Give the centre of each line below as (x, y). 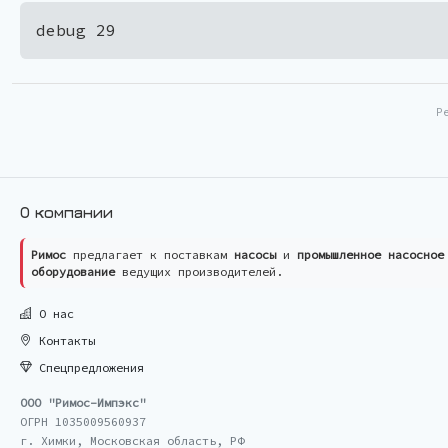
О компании (66, 211)
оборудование (73, 271)
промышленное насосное (370, 254)
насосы (255, 254)
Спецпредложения (88, 367)
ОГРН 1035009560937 (83, 421)
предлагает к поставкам (150, 254)
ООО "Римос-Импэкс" (83, 402)
